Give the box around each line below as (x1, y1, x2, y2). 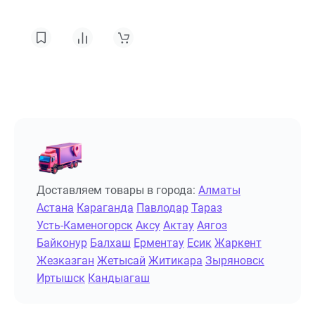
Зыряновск (205, 254, 264, 267)
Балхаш (90, 236, 131, 250)
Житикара (148, 254, 202, 267)
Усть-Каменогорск (37, 219, 133, 232)
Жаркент (214, 236, 262, 250)
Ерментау (134, 236, 184, 250)
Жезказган (37, 254, 94, 267)
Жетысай (97, 254, 146, 267)
